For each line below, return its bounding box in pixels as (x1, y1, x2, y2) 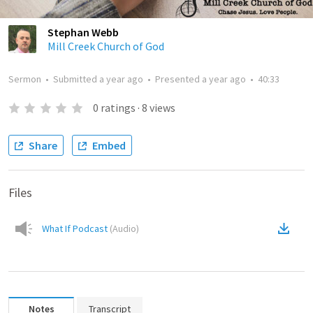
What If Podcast (42, 222, 108, 235)
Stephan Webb (48, 25, 119, 39)
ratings (100, 101, 136, 115)
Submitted (53, 73, 99, 85)
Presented (155, 73, 202, 85)
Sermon (8, 73, 41, 85)
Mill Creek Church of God (48, 39, 164, 53)
